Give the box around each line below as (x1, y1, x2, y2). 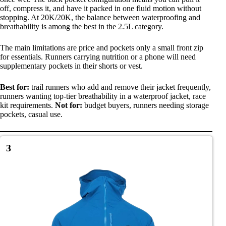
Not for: (55, 101, 82, 110)
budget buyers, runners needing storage (82, 101, 209, 110)
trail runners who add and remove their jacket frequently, (29, 83, 211, 92)
